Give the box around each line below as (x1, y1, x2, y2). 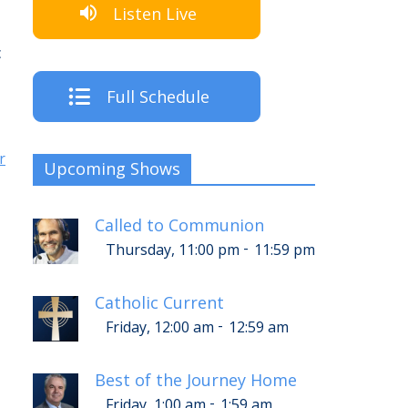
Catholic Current (95, 291, 224, 314)
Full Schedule (106, 86, 209, 108)
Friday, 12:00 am (105, 317, 214, 338)
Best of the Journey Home (95, 369, 297, 392)
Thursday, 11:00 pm (105, 240, 240, 260)
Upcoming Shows (44, 158, 180, 180)
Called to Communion (95, 214, 264, 237)
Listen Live (113, 2, 197, 25)
